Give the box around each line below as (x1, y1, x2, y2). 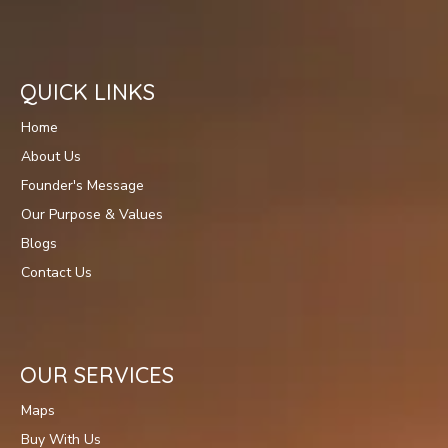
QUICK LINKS (20, 78, 155, 106)
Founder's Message (21, 176, 144, 195)
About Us (21, 147, 81, 166)
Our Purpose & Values (21, 205, 163, 224)
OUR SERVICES (20, 361, 174, 389)
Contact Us (21, 263, 92, 282)
